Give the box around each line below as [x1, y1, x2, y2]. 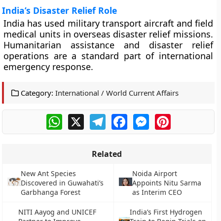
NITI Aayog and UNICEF [18, 207, 96, 217]
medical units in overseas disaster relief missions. [3, 28, 213, 40]
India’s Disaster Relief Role [2, 4, 117, 16]
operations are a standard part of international [3, 50, 213, 62]
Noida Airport [132, 169, 178, 178]
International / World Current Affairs [55, 88, 179, 98]
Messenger [148, 112, 191, 123]
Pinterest [170, 112, 205, 123]
